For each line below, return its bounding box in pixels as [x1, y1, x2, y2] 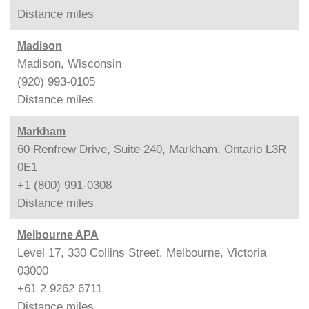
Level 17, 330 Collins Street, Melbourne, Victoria [17, 246, 266, 259]
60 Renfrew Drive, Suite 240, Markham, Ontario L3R [17, 143, 286, 156]
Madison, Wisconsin [17, 57, 121, 70]
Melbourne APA [17, 229, 99, 241]
